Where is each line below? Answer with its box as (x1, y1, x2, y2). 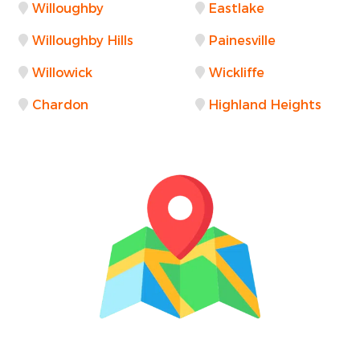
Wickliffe (209, 64, 264, 80)
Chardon (32, 96, 88, 112)
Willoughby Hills (32, 32, 133, 48)
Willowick (32, 64, 92, 80)
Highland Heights (209, 96, 321, 112)
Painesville (209, 32, 276, 48)
